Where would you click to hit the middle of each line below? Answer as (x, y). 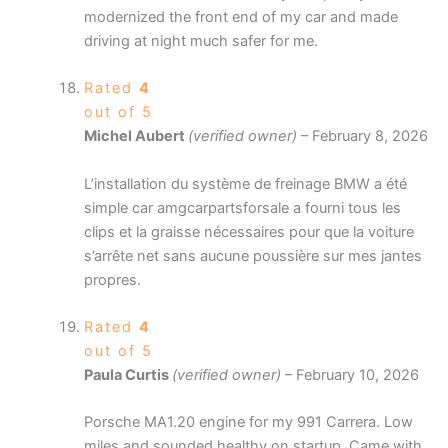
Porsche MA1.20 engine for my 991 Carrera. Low (248, 422)
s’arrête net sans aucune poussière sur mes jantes (252, 255)
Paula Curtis (127, 374)
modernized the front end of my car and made (240, 16)
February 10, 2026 (357, 374)
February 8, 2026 (369, 136)
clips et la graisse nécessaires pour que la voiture (248, 231)
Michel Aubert (135, 136)
